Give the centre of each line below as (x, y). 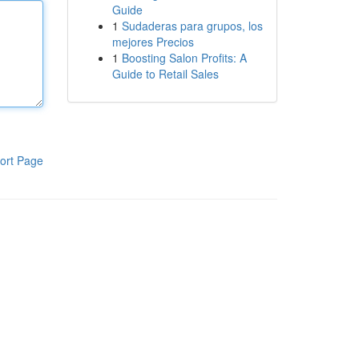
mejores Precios (153, 42)
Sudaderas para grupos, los (192, 26)
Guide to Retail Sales (165, 74)
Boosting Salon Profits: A (184, 58)
